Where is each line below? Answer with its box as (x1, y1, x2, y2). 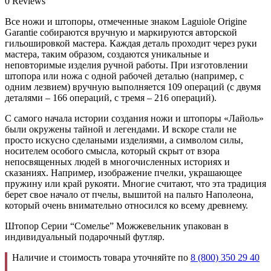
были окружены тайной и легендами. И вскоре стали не (5, 123, 237, 134)
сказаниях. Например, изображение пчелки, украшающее (5, 167, 242, 178)
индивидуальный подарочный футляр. (5, 231, 165, 242)
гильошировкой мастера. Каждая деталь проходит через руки (5, 38, 257, 48)
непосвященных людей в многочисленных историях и (5, 156, 230, 167)
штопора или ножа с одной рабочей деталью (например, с (5, 70, 244, 81)
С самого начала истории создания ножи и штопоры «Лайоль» (5, 113, 264, 123)
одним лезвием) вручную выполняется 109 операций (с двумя (5, 81, 261, 92)
